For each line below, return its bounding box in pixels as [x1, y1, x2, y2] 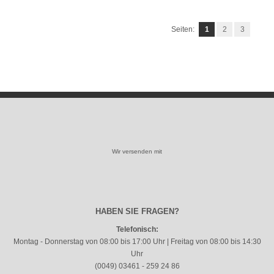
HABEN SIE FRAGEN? [95, 207, 179, 216]
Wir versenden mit [112, 148, 162, 155]
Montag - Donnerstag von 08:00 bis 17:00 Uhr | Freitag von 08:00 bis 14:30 [13, 237, 261, 246]
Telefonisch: [116, 225, 158, 234]
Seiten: [171, 25, 194, 34]
